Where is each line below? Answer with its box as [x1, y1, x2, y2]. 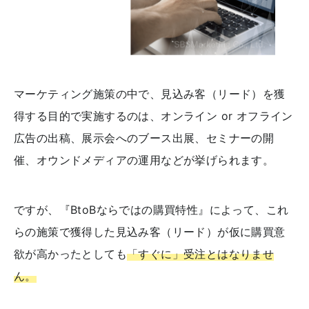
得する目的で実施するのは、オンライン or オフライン [14, 108, 293, 123]
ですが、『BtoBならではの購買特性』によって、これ [14, 202, 289, 217]
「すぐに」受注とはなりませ [127, 246, 275, 261]
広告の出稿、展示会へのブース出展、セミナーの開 [14, 130, 275, 145]
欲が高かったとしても [14, 246, 127, 261]
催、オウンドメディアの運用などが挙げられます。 [14, 152, 275, 167]
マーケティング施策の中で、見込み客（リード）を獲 [14, 86, 286, 101]
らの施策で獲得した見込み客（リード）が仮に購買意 [14, 224, 286, 239]
